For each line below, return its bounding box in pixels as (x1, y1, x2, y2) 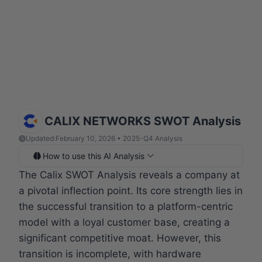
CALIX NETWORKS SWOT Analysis (44, 113, 241, 128)
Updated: (26, 133, 56, 143)
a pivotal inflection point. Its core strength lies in (19, 184, 243, 196)
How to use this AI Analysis (43, 150, 144, 161)
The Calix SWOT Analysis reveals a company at (19, 168, 240, 181)
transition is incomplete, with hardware (19, 247, 201, 260)
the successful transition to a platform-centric (19, 200, 233, 212)
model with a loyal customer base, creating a (19, 216, 230, 228)
